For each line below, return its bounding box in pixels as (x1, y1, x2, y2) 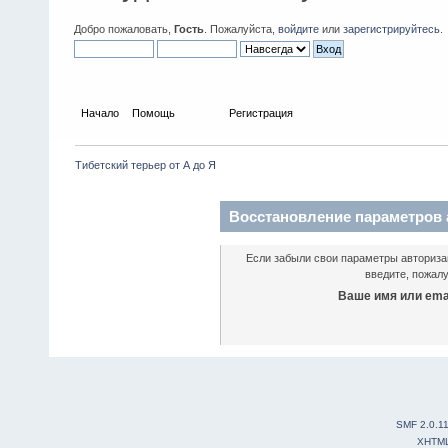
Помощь (132, 106, 176, 119)
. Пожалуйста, (204, 23, 278, 35)
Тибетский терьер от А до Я (75, 158, 217, 171)
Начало (81, 106, 120, 119)
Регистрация (229, 106, 294, 119)
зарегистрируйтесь (343, 23, 440, 35)
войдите (278, 23, 319, 35)
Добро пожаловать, (74, 23, 174, 35)
